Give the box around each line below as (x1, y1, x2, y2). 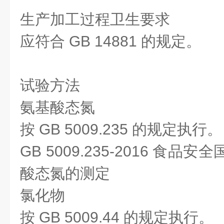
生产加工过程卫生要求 (20, 11, 170, 27)
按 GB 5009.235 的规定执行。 (20, 121, 222, 137)
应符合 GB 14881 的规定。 (20, 33, 201, 49)
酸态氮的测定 (20, 165, 110, 181)
